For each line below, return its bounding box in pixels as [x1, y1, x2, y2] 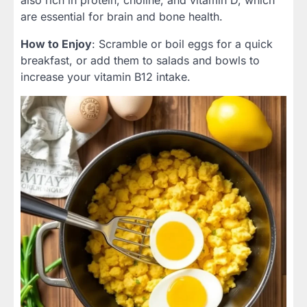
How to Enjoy [21, 36, 92, 51]
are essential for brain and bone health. [21, 9, 223, 23]
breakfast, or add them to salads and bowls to [21, 53, 260, 67]
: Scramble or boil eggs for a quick [92, 36, 273, 51]
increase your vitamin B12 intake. [21, 69, 191, 84]
